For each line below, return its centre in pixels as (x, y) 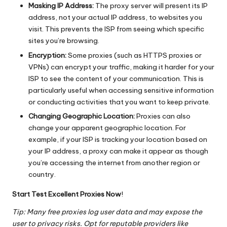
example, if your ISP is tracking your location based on (118, 139)
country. (42, 174)
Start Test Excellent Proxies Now (67, 194)
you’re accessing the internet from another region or (114, 162)
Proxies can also (163, 116)
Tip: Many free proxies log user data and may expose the (107, 212)
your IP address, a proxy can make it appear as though (118, 151)
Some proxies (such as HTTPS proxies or (134, 55)
